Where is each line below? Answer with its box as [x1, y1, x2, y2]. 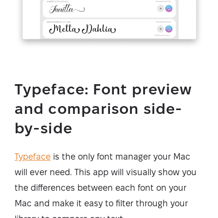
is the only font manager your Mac [51, 152, 190, 162]
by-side [15, 120, 73, 137]
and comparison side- [15, 101, 183, 117]
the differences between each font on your [15, 183, 186, 193]
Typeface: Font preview [15, 81, 193, 98]
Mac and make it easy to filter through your [15, 199, 188, 208]
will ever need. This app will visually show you [15, 167, 197, 177]
